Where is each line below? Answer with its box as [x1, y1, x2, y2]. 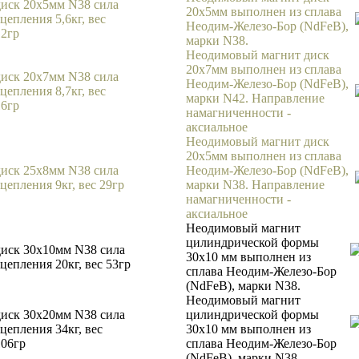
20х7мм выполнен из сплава [186, 63, 341, 76]
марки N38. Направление [186, 178, 325, 192]
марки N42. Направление [186, 91, 325, 105]
